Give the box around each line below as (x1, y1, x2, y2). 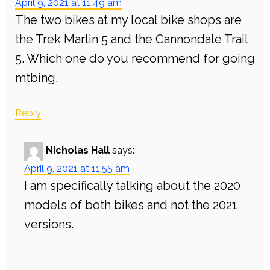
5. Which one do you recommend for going (15, 51, 255, 66)
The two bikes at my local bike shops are (15, 13, 242, 28)
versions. (24, 217, 74, 232)
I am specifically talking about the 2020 (24, 178, 240, 193)
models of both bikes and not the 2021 (24, 198, 237, 213)
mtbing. (15, 71, 58, 86)
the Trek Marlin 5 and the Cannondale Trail (15, 32, 248, 47)
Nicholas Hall (46, 145, 110, 157)
